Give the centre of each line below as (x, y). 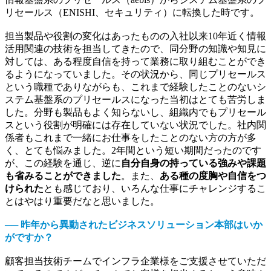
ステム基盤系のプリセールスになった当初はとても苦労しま (135, 99)
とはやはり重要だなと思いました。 (82, 201)
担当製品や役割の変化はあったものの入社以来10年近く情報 (135, 36)
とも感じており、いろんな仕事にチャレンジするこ (155, 188)
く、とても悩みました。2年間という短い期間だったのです (133, 150)
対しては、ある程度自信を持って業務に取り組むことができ (135, 61)
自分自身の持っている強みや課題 (194, 163)
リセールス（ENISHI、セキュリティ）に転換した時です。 (132, 12)
